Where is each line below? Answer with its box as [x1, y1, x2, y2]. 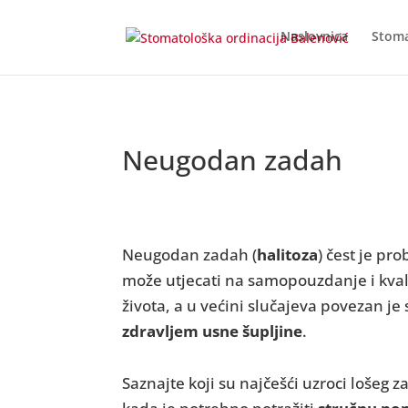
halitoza [257, 243, 319, 265]
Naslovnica [280, 27, 348, 45]
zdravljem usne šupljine [122, 320, 303, 342]
